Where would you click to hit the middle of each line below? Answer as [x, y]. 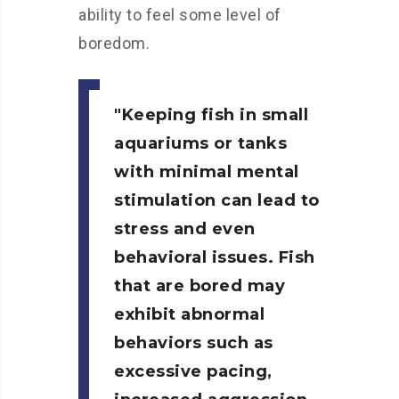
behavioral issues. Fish [215, 257]
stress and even [185, 229]
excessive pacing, [193, 371]
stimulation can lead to [217, 200]
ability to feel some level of [180, 15]
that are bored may [199, 286]
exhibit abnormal [189, 314]
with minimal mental [207, 172]
